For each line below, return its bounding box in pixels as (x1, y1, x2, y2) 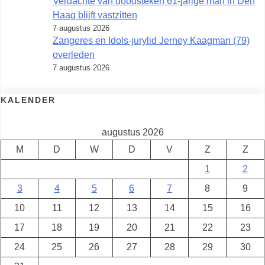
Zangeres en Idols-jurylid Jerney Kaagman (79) (53, 35, 250, 46)
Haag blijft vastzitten (53, 9, 137, 20)
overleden (53, 49, 95, 60)
